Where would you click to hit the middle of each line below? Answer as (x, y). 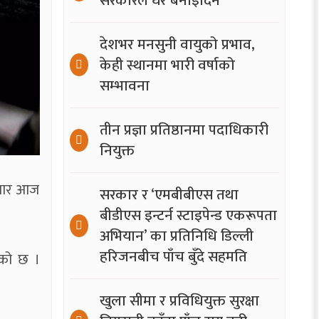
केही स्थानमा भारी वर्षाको (167, 65)
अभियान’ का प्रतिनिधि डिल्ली (176, 236)
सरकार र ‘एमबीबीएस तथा (169, 194)
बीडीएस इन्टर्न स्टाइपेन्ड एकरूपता (188, 215)
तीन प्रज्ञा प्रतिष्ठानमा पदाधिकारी (184, 130)
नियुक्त (117, 150)
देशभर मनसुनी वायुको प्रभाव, (177, 44)
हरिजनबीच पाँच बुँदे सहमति (173, 256)
